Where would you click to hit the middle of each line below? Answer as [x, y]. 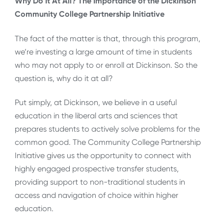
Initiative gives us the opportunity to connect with [103, 155]
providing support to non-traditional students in [100, 182]
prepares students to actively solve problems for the [107, 129]
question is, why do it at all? [64, 78]
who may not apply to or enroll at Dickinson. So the [106, 65]
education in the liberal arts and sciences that [96, 115]
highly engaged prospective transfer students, [97, 168]
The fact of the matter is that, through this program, [108, 38]
